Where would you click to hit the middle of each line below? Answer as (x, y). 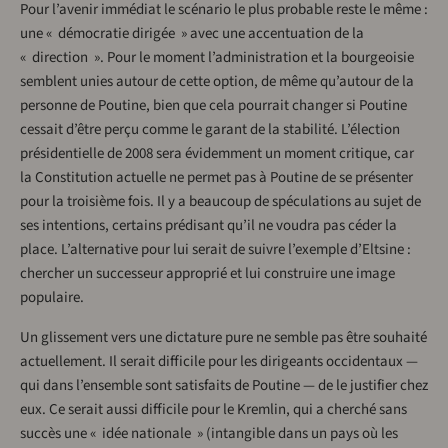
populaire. (52, 298)
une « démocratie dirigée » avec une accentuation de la (192, 34)
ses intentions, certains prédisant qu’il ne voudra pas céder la (208, 226)
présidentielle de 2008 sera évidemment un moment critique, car (217, 154)
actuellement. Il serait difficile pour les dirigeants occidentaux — (219, 362)
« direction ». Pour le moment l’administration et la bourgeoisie (217, 58)
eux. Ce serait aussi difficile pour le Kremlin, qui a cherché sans (213, 410)
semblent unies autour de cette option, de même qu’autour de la (217, 82)
